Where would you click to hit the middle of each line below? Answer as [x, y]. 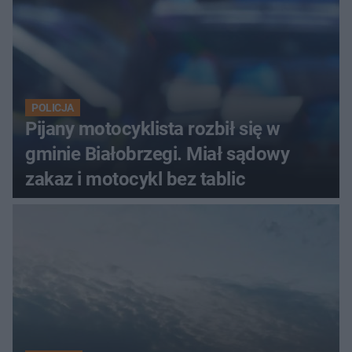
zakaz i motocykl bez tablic [136, 180]
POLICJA [53, 108]
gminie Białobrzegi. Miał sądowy [158, 154]
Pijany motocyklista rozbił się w [153, 129]
